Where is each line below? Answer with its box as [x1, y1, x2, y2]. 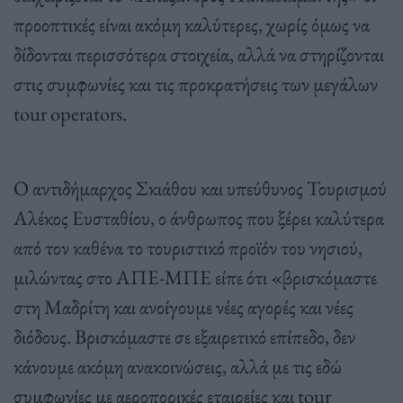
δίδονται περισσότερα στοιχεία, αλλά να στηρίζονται [13, 40, 384, 67]
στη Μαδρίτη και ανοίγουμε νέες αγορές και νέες [13, 292, 354, 320]
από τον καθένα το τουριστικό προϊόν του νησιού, [13, 233, 363, 261]
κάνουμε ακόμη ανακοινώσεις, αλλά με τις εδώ [13, 352, 342, 380]
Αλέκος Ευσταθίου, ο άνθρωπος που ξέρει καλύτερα [13, 203, 384, 231]
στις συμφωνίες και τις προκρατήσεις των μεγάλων [13, 69, 378, 97]
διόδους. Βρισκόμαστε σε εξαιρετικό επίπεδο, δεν [13, 322, 355, 350]
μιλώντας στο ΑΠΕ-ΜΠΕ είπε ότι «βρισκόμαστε [13, 263, 377, 291]
